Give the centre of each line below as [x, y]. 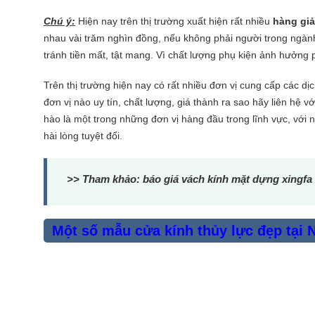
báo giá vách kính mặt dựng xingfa [228, 179]
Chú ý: [59, 21]
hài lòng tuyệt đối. [84, 136]
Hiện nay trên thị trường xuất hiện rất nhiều [174, 21]
